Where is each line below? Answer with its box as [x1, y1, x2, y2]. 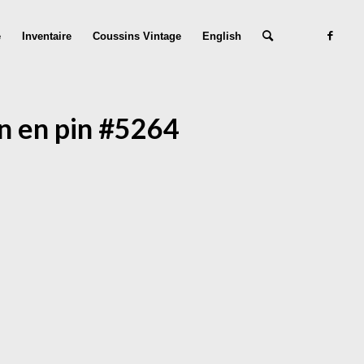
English [202, 30, 242, 42]
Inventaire [22, 30, 72, 42]
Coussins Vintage [93, 30, 182, 42]
